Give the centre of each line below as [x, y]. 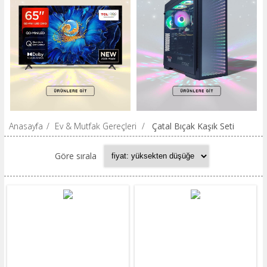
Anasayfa [26, 126]
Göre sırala [76, 156]
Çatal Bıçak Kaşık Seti [193, 126]
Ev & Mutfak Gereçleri [95, 126]
